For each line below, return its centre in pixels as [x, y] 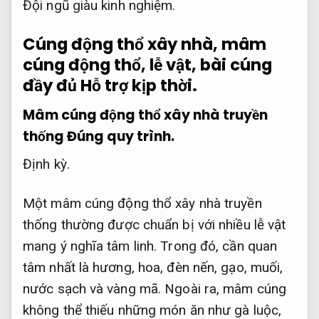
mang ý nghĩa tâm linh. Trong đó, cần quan [150, 246]
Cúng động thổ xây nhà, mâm [145, 45]
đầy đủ [52, 86]
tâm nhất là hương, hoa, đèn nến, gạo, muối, [153, 267]
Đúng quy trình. [121, 136]
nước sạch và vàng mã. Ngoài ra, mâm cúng [155, 288]
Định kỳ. [46, 164]
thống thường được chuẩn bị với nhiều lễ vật [155, 224]
